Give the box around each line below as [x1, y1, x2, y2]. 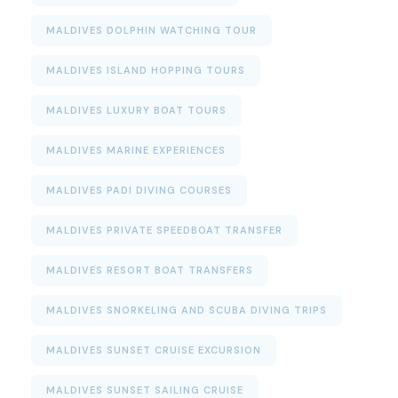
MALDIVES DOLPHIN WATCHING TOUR [46, 24, 257, 37]
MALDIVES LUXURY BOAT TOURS [46, 104, 227, 117]
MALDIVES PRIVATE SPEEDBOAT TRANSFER [46, 224, 283, 237]
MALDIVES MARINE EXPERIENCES [46, 144, 226, 157]
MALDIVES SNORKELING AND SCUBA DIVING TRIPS [46, 304, 327, 317]
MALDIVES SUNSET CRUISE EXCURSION [46, 344, 261, 357]
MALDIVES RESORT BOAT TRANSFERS [46, 264, 253, 277]
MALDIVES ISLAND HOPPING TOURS [46, 64, 245, 77]
